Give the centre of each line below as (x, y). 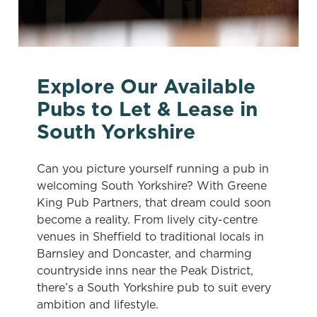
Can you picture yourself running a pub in (153, 168)
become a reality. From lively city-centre (147, 219)
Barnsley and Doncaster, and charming (144, 253)
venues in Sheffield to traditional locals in (150, 236)
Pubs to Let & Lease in (147, 109)
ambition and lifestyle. (98, 304)
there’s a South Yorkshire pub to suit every (154, 287)
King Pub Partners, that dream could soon (154, 202)
